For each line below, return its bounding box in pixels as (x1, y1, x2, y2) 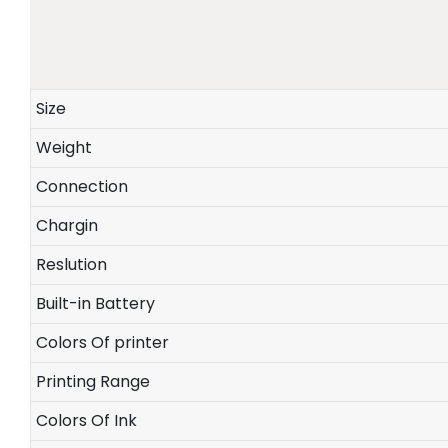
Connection (35, 175, 128, 199)
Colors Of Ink (35, 409, 137, 433)
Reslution (35, 253, 107, 277)
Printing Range (35, 370, 150, 394)
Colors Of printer (35, 331, 169, 355)
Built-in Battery (35, 292, 155, 316)
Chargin (35, 214, 98, 238)
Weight (35, 136, 92, 160)
